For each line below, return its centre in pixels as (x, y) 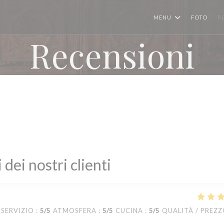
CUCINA (129, 210)
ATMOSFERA (75, 210)
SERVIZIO (17, 210)
